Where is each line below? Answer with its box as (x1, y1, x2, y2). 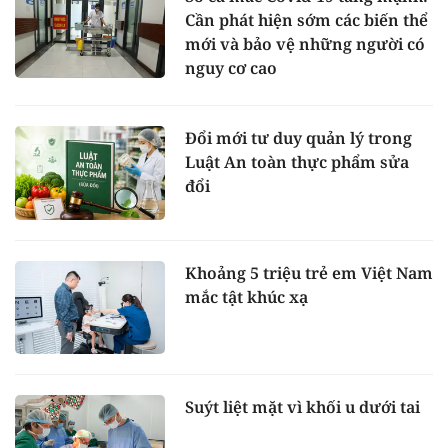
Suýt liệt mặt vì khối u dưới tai (185, 396, 420, 419)
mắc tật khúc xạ (185, 285, 308, 308)
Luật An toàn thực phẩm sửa (185, 150, 409, 173)
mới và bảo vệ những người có (185, 32, 425, 55)
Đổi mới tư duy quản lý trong (185, 126, 412, 149)
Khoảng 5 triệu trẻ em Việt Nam (185, 261, 433, 284)
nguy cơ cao (185, 56, 277, 79)
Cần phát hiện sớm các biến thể (185, 8, 428, 31)
